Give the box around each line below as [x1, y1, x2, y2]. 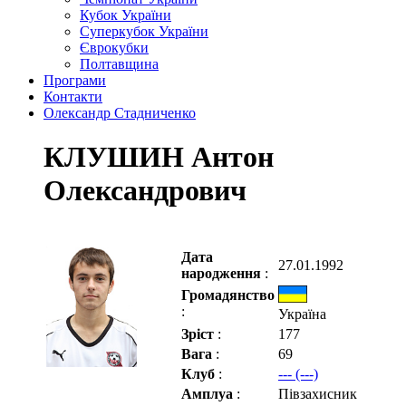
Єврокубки [80, 40, 149, 55]
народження [181, 265, 265, 281]
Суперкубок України [80, 24, 208, 39]
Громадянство [181, 286, 275, 303]
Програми [43, 72, 106, 88]
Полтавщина [80, 56, 159, 72]
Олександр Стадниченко [43, 105, 196, 121]
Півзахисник [278, 385, 357, 401]
